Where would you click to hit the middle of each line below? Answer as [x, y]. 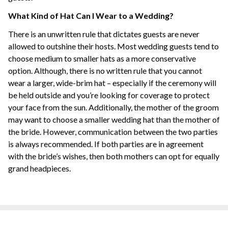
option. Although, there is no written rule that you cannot [105, 70]
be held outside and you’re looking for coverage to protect [109, 95]
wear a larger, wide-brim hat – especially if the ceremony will [112, 83]
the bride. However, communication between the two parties [113, 132]
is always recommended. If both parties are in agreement [106, 144]
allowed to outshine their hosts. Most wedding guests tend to [113, 46]
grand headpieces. [39, 168]
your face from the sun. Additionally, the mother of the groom [113, 107]
